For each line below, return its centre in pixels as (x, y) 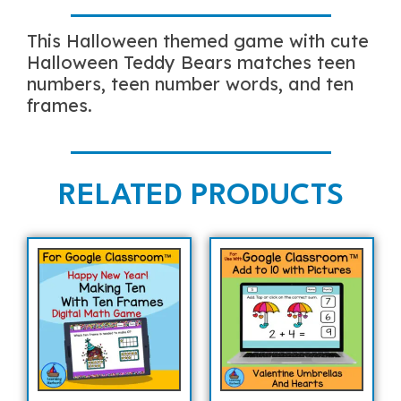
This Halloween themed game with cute (198, 40)
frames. (60, 105)
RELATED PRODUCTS (200, 196)
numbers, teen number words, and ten (190, 83)
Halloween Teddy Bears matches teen (191, 62)
